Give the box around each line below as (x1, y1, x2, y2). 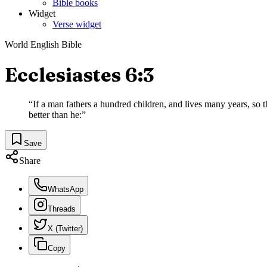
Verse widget (52, 19, 101, 30)
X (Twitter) (48, 224, 83, 234)
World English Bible (5, 39, 82, 50)
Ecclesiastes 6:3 (5, 63, 154, 86)
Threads (48, 204, 76, 214)
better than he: (29, 110, 82, 120)
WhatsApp (48, 185, 83, 194)
